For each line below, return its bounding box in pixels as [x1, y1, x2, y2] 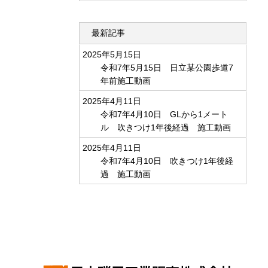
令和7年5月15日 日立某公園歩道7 [100, 63, 233, 72]
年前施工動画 [100, 76, 151, 86]
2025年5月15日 [83, 50, 141, 59]
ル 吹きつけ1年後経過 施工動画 [100, 123, 231, 132]
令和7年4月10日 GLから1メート [100, 109, 228, 119]
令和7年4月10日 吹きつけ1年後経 [100, 156, 233, 166]
